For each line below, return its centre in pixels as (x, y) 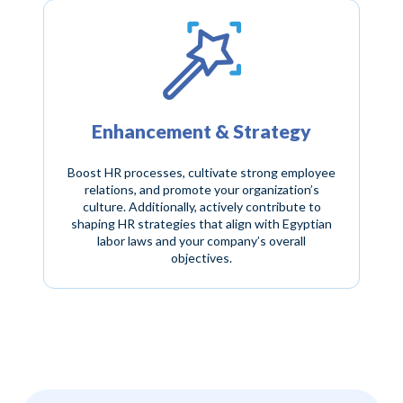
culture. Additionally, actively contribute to (201, 206)
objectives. (201, 257)
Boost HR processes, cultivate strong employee (201, 172)
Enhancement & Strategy (201, 131)
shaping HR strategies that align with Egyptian (201, 223)
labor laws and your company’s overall (201, 240)
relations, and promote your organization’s (201, 189)
